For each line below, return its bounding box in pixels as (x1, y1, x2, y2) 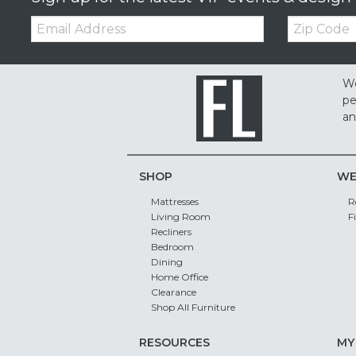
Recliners (150, 225, 192, 238)
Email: (30, 13, 64, 28)
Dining (150, 255, 183, 268)
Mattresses (150, 195, 199, 207)
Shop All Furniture (150, 300, 235, 313)
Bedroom (150, 240, 194, 253)
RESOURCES (139, 335, 210, 350)
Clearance (150, 285, 196, 298)
